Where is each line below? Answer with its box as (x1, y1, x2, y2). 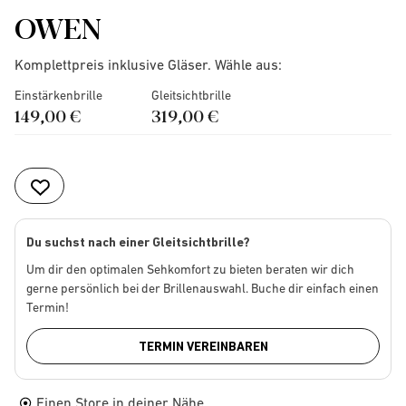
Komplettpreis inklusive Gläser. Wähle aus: (14, 56, 282, 72)
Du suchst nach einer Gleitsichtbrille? (26, 235, 250, 249)
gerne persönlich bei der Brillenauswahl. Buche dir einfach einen (26, 281, 379, 295)
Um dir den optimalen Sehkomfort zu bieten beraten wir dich (26, 262, 354, 276)
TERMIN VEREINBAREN (138, 339, 268, 353)
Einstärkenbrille (14, 88, 102, 102)
